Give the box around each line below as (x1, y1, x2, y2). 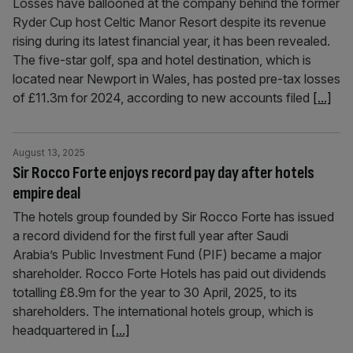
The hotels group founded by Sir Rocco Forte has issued (13, 209, 334, 225)
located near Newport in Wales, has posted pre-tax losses (13, 71, 340, 87)
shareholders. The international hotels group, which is (13, 303, 314, 319)
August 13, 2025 (13, 147, 85, 158)
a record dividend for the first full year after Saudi (13, 228, 288, 243)
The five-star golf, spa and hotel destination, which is (13, 52, 311, 68)
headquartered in (13, 322, 111, 338)
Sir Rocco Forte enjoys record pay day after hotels (13, 162, 314, 184)
